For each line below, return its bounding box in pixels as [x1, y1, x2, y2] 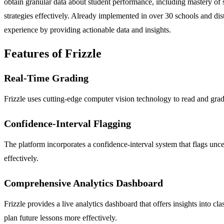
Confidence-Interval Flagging [4, 117, 131, 129]
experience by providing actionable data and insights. [4, 25, 171, 34]
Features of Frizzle [4, 46, 101, 60]
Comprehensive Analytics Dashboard [4, 177, 163, 188]
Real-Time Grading [4, 72, 88, 83]
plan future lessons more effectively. [4, 213, 117, 222]
